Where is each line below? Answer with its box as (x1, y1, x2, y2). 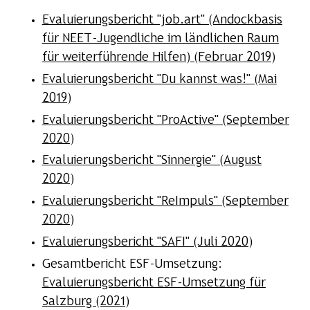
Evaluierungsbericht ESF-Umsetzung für (42, 277, 266, 289)
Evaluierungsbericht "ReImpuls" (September (42, 196, 289, 208)
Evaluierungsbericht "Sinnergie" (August (42, 155, 262, 167)
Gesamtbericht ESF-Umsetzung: (42, 258, 222, 271)
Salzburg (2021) (42, 295, 129, 308)
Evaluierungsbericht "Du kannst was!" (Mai (42, 73, 277, 86)
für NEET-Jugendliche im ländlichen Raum (42, 33, 279, 45)
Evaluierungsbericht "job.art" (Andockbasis (42, 14, 282, 26)
